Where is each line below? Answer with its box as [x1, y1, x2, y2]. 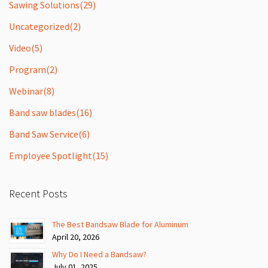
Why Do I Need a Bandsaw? [52, 248, 147, 260]
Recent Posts [9, 186, 68, 200]
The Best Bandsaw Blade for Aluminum [52, 218, 188, 230]
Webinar [9, 84, 43, 97]
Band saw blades [9, 106, 76, 118]
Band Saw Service [9, 127, 78, 140]
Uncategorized [9, 20, 69, 32]
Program [9, 63, 46, 75]
